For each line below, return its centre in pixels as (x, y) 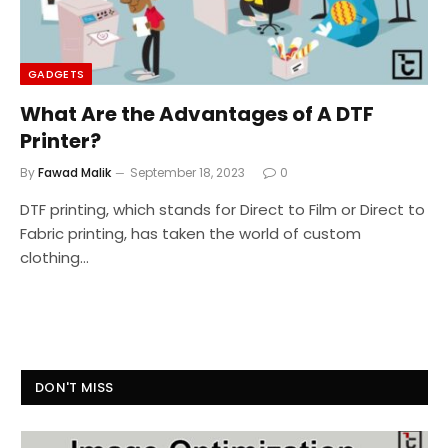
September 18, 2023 (187, 173)
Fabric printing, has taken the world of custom (190, 234)
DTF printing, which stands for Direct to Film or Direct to (222, 210)
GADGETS (56, 74)
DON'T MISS (74, 388)
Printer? (60, 141)
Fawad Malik (74, 173)
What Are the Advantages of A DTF (197, 114)
